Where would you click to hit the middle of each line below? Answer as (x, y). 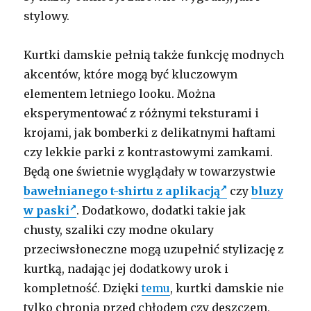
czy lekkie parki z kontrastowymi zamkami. (149, 152)
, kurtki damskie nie (227, 288)
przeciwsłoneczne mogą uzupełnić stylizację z (154, 249)
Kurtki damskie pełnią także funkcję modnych (154, 54)
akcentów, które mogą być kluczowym (131, 74)
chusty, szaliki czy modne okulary (119, 229)
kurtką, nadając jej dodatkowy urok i (126, 268)
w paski (47, 210)
